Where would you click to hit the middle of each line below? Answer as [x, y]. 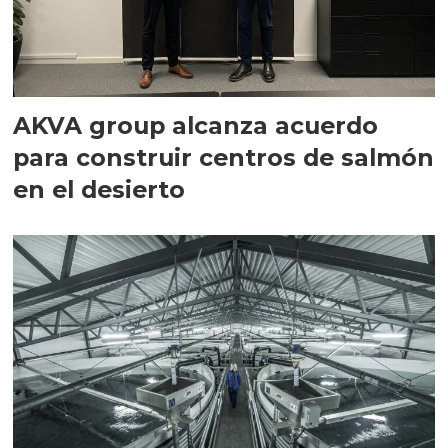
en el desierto [99, 189]
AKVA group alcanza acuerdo [196, 125]
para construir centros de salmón [224, 157]
